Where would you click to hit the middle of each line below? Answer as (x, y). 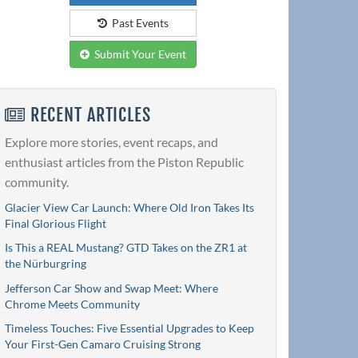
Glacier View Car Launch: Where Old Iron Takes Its (129, 207)
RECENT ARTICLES (88, 115)
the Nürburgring (46, 264)
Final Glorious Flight (56, 223)
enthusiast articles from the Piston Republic (124, 161)
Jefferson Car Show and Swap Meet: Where (111, 288)
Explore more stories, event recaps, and (111, 141)
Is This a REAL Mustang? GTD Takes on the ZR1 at (126, 248)
